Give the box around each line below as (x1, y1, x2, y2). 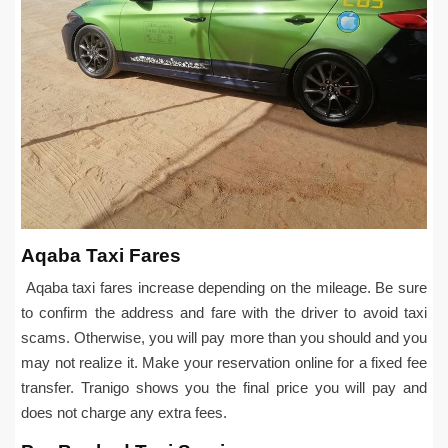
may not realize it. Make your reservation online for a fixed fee (21, 353, 427, 371)
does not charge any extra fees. (21, 403, 227, 421)
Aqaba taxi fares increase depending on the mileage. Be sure (21, 278, 427, 296)
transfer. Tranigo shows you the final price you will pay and (21, 378, 427, 396)
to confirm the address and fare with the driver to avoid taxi (21, 303, 427, 321)
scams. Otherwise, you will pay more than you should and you (21, 328, 427, 346)
